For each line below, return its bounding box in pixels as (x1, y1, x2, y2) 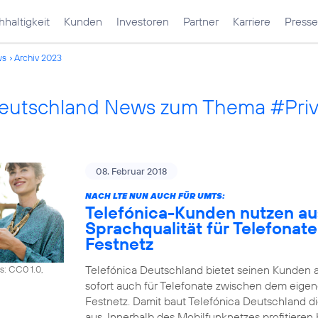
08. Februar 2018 (96, 165, 167, 177)
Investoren (116, 14, 169, 28)
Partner (183, 14, 219, 28)
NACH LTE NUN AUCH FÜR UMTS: (85, 190, 225, 201)
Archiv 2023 (14, 52, 62, 63)
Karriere (233, 14, 270, 28)
